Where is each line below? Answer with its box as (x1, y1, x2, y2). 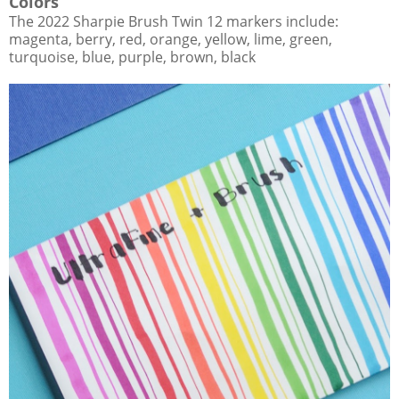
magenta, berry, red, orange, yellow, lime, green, (9, 28, 332, 49)
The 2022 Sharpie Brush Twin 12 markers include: (9, 11, 338, 31)
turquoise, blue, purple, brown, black (9, 46, 256, 67)
